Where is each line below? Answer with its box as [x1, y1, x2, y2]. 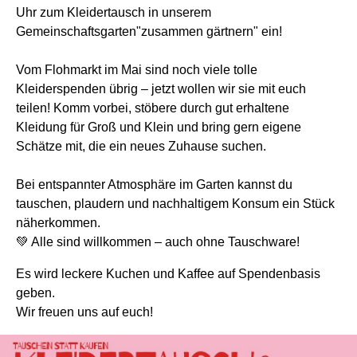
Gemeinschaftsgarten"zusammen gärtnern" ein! [16, 24, 282, 38]
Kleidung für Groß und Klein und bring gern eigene [16, 120, 301, 134]
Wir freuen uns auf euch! [16, 304, 153, 319]
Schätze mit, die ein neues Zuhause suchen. [16, 139, 266, 153]
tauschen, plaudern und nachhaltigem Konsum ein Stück [16, 196, 335, 210]
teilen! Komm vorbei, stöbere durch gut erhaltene [16, 100, 289, 115]
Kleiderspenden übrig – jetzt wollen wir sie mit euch [16, 81, 306, 96]
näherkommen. [16, 215, 100, 229]
